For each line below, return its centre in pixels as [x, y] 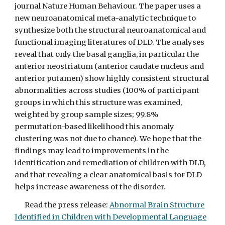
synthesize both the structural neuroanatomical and [110, 30]
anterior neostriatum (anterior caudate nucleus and [109, 66]
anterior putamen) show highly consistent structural [112, 78]
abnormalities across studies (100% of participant [107, 90]
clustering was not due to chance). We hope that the [108, 139]
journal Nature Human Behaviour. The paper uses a [108, 6]
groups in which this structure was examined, [98, 102]
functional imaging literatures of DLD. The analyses [110, 42]
